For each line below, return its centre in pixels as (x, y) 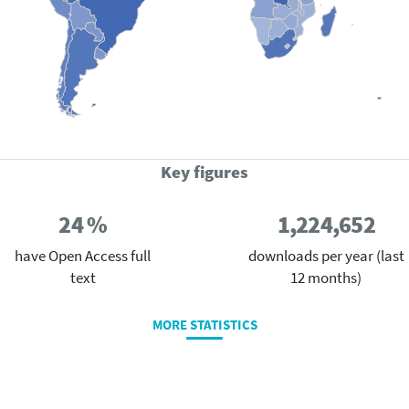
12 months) (326, 278)
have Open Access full (83, 256)
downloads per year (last (326, 256)
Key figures (204, 173)
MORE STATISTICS (204, 324)
